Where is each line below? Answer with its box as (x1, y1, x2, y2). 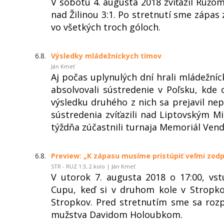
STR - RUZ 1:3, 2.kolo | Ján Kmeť (51, 162, 135, 170)
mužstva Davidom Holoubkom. (51, 208, 182, 220)
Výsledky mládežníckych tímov (51, 50, 161, 60)
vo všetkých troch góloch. (51, 20, 160, 33)
